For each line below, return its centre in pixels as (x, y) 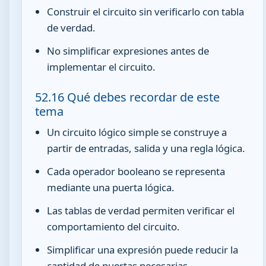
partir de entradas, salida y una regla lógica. (146, 148)
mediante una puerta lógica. (111, 188)
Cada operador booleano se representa (136, 172)
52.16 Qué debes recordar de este (128, 97)
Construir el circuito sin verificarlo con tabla (146, 12)
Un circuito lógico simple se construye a (137, 132)
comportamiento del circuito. (114, 227)
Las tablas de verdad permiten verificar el (141, 211)
